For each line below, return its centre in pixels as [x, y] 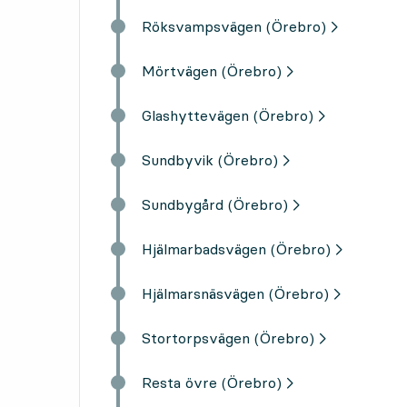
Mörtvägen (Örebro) [212, 70]
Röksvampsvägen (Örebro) [234, 26]
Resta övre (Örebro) [212, 382]
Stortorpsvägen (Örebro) [228, 338]
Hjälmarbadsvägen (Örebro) [236, 248]
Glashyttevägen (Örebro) [228, 115]
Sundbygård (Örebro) [215, 204]
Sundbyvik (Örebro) [210, 159]
